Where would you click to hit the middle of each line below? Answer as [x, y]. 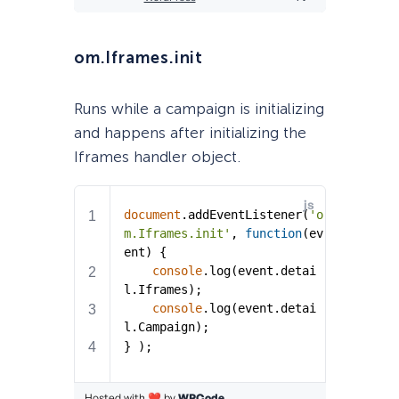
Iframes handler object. [157, 157]
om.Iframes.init [138, 58]
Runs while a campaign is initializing [199, 109]
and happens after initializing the [190, 133]
